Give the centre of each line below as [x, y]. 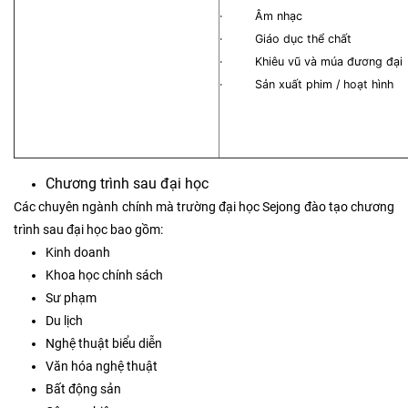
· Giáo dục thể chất [286, 39]
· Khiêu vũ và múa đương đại [311, 61]
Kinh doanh [78, 252]
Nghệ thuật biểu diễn [104, 343]
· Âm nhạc [261, 16]
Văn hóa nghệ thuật [102, 366]
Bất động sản [83, 389]
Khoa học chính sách [104, 275]
